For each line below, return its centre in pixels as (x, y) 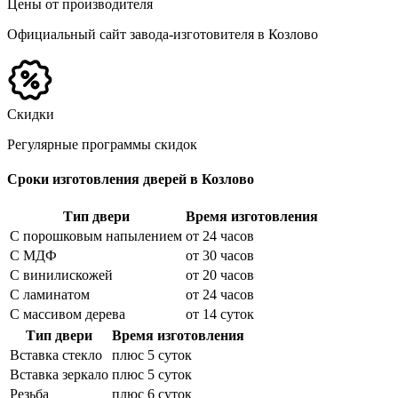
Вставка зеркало (59, 375)
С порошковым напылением (96, 236)
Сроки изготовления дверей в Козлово (131, 179)
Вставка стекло (56, 355)
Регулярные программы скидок (102, 144)
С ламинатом (50, 295)
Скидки (31, 114)
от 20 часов (220, 275)
